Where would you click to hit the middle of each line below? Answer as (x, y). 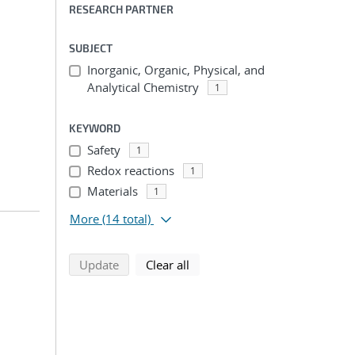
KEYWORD (95, 128)
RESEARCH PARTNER (121, 9)
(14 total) (126, 219)
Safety (103, 150)
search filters (223, 264)
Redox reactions (130, 170)
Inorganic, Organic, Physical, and (176, 70)
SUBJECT (91, 48)
